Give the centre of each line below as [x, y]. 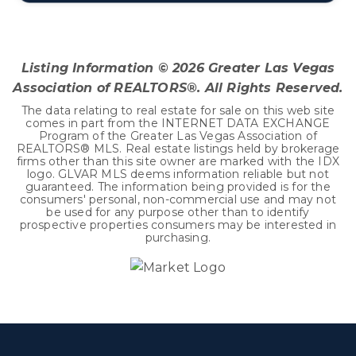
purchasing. [178, 238]
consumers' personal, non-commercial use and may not [178, 199]
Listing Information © [97, 68]
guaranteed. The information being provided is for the [178, 187]
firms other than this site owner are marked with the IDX [178, 161]
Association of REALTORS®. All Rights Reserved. [178, 88]
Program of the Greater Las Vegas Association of [178, 136]
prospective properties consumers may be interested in [178, 225]
